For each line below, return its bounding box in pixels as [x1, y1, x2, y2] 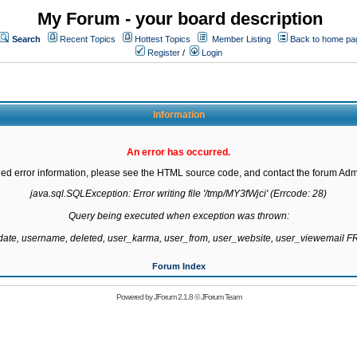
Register [145, 48, 180, 57]
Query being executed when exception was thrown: [68, 210, 289, 222]
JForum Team [200, 292, 241, 301]
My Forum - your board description [37, 9, 323, 29]
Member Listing [212, 34, 271, 44]
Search [12, 34, 41, 44]
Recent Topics [60, 34, 116, 44]
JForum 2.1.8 [153, 292, 193, 301]
